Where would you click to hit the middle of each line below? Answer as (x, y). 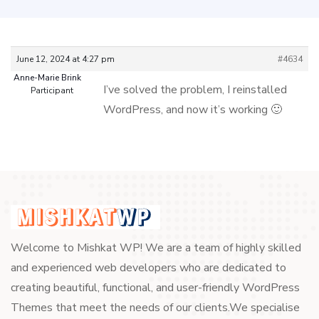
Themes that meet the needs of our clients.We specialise (155, 308)
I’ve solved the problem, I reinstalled (195, 90)
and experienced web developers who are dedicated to (148, 268)
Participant (52, 90)
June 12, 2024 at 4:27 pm (66, 59)
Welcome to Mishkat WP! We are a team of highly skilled (156, 248)
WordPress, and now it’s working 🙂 (193, 110)
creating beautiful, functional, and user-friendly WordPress (155, 288)
